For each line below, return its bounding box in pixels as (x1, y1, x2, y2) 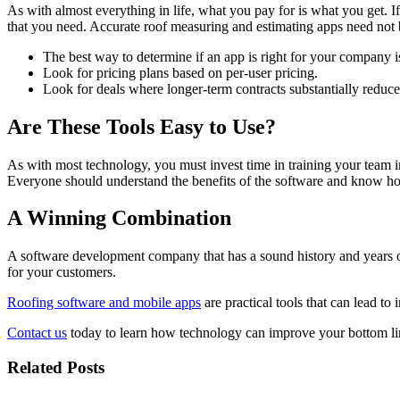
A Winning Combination (7, 206, 237, 230)
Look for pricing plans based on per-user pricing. (43, 64, 318, 80)
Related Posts (7, 358, 104, 378)
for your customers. (7, 264, 116, 280)
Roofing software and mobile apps (7, 295, 201, 311)
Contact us (7, 325, 67, 341)
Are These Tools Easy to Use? (7, 114, 287, 138)
